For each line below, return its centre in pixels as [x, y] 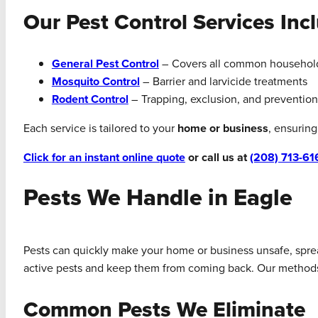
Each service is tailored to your [100, 128]
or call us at [217, 158]
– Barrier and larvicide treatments [223, 82]
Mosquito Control [95, 82]
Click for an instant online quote [104, 158]
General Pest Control [105, 64]
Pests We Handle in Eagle [158, 198]
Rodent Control [90, 99]
